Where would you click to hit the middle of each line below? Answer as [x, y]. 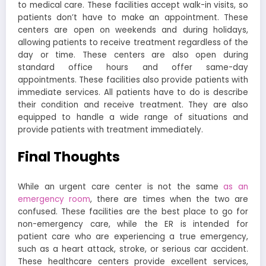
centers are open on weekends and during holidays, [133, 30]
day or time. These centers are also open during [133, 55]
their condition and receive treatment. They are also [133, 104]
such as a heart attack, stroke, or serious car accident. [133, 249]
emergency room [54, 199]
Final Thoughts [70, 157]
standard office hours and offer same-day [133, 67]
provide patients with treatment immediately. [110, 129]
